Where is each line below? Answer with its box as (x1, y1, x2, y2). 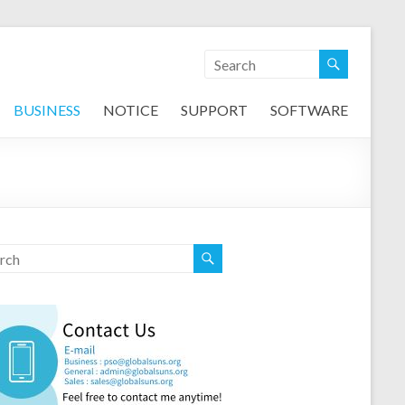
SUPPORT (181, 101, 248, 118)
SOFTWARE (270, 101, 348, 118)
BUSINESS (14, 101, 80, 118)
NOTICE (103, 101, 158, 118)
